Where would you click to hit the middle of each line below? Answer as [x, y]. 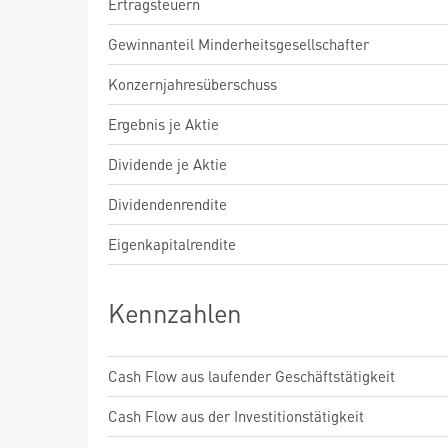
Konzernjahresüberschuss [192, 84]
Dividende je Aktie [167, 164]
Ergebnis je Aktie [163, 124]
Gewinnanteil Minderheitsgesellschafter [238, 44]
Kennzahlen [175, 312]
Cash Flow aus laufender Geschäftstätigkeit [251, 376]
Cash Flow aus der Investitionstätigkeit [236, 416]
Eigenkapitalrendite [172, 244]
